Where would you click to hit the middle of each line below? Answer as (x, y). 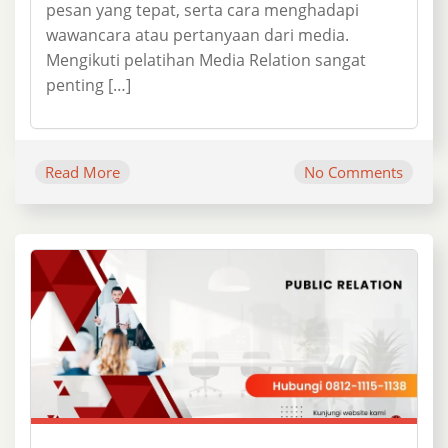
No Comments (353, 171)
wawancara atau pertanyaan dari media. (197, 34)
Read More (82, 171)
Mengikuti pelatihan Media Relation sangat (206, 59)
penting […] (88, 84)
